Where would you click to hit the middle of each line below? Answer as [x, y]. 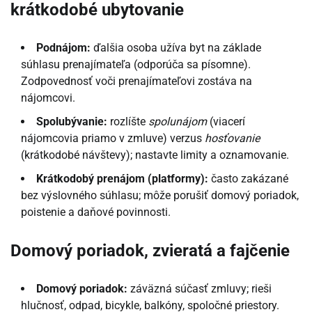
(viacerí [226, 121]
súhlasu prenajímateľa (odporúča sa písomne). [136, 64]
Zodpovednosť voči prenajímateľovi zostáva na [136, 81]
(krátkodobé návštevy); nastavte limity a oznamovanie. [155, 155]
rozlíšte [128, 121]
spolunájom [178, 121]
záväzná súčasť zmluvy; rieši [200, 288]
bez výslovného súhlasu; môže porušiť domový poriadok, [160, 195]
